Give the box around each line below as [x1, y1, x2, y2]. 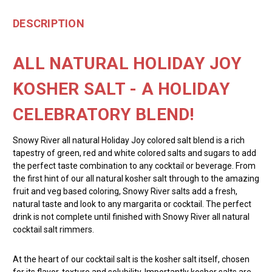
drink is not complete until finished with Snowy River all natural [13, 211, 250, 222]
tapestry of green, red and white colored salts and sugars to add [13, 148, 256, 158]
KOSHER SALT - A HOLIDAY [13, 78, 230, 99]
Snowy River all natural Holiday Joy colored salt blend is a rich [13, 135, 245, 145]
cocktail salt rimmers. [13, 224, 94, 234]
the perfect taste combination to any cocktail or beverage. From [13, 160, 256, 171]
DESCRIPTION [13, 16, 84, 30]
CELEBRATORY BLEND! [13, 104, 194, 124]
